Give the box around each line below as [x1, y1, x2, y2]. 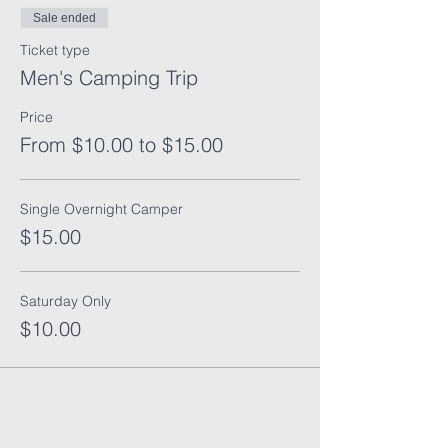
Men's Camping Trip [20, 65, 198, 90]
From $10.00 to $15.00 [20, 132, 223, 157]
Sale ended [33, 11, 96, 25]
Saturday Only [20, 292, 111, 310]
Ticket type [20, 41, 90, 59]
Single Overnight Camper [20, 200, 183, 218]
